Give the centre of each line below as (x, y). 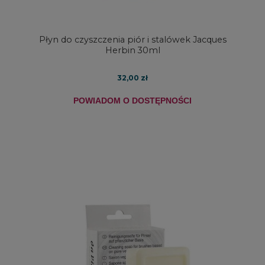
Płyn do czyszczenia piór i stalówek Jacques (132, 40)
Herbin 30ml (132, 51)
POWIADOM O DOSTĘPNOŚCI (132, 101)
